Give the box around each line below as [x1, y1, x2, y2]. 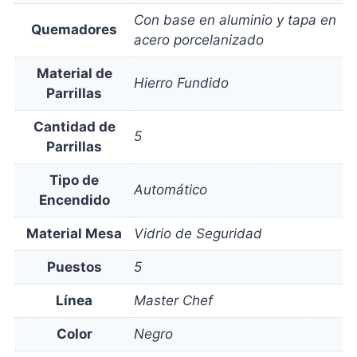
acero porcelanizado [134, 32, 264, 48]
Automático [134, 182, 207, 198]
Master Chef [134, 292, 213, 308]
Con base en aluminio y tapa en [134, 12, 336, 28]
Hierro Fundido [134, 75, 229, 91]
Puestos [46, 259, 102, 275]
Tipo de [49, 172, 99, 188]
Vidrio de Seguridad [134, 226, 262, 241]
